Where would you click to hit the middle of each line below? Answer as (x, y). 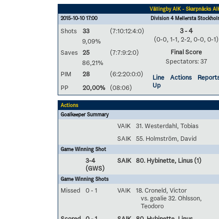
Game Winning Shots (85, 179)
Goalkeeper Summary (85, 115)
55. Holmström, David (166, 138)
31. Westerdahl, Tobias (167, 126)
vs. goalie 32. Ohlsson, (171, 198)
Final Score (186, 52)
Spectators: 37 (186, 61)
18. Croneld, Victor (161, 190)
